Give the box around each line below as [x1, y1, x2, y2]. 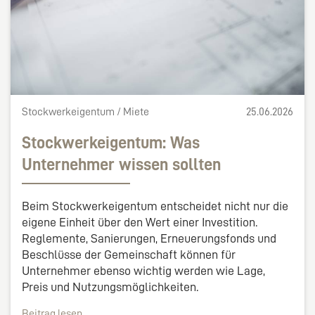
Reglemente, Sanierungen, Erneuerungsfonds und [22, 231, 276, 245]
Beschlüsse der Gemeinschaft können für [22, 247, 236, 261]
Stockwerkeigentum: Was [22, 134, 200, 151]
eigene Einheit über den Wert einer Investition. [22, 215, 257, 229]
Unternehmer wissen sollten [22, 155, 221, 173]
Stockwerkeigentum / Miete [22, 105, 149, 117]
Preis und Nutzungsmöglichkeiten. [22, 280, 198, 293]
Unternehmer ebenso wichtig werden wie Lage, [22, 264, 265, 277]
